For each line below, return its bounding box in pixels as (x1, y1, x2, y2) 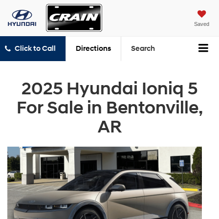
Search (131, 44, 155, 54)
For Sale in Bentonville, (16, 97, 203, 119)
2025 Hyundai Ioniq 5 (22, 78, 197, 100)
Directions (75, 44, 111, 54)
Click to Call (14, 44, 56, 54)
